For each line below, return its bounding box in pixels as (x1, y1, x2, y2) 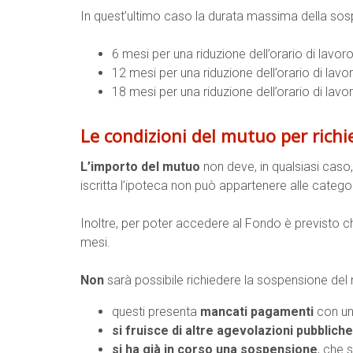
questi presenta (112, 304, 200, 319)
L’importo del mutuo (80, 159, 200, 174)
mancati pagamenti (200, 304, 314, 319)
